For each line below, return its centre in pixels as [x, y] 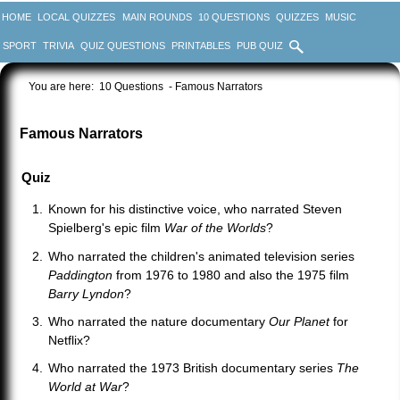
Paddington [81, 275]
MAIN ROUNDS [157, 17]
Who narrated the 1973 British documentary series [193, 368]
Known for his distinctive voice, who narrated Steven [196, 209]
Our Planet [300, 321]
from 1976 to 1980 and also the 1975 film [231, 275]
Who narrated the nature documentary [159, 321]
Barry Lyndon [87, 293]
